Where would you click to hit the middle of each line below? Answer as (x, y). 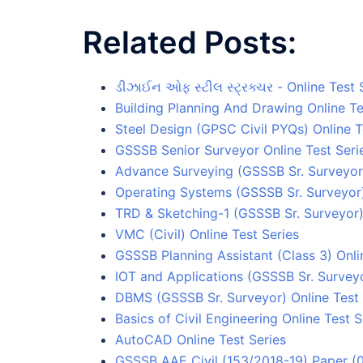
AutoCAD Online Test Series (201, 339)
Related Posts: (190, 42)
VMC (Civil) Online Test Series (207, 234)
